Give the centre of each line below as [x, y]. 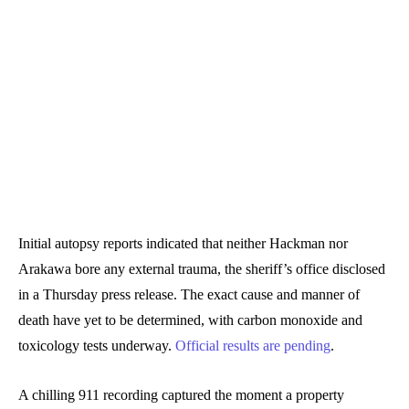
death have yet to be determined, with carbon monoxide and [190, 320]
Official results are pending [253, 345]
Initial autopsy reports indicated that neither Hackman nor [183, 243]
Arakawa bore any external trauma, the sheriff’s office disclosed [202, 268]
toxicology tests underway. [97, 345]
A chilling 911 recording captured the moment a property [181, 394]
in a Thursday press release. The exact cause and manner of [189, 294]
